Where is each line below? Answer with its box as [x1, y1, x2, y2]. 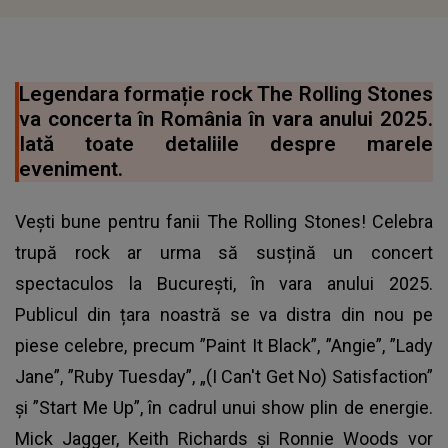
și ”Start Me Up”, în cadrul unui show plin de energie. [15, 397, 433, 419]
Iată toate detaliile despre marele [19, 132, 433, 157]
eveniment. [19, 157, 123, 182]
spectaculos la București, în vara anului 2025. [15, 273, 433, 295]
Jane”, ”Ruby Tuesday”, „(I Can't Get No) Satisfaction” [15, 366, 433, 388]
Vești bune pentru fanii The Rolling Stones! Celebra [15, 211, 433, 233]
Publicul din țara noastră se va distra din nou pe [15, 304, 433, 326]
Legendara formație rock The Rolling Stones [19, 82, 433, 107]
